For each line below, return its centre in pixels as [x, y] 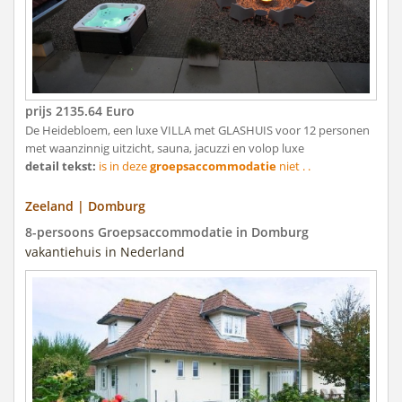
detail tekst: [61, 166]
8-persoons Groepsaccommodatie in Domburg [167, 232]
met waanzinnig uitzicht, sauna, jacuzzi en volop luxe [165, 148]
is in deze [123, 166]
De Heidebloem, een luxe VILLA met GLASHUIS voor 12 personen [197, 130]
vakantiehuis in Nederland [105, 251]
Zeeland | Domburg [85, 205]
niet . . [293, 166]
